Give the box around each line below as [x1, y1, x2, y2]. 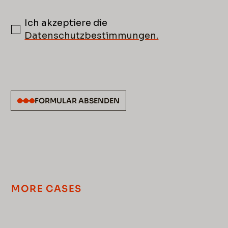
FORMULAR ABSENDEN [35, 96, 120, 105]
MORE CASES [11, 183, 82, 194]
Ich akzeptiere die [24, 17, 108, 28]
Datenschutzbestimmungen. [24, 30, 159, 41]
